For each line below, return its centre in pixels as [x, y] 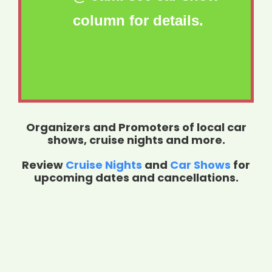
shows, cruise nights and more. [136, 140]
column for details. [138, 21]
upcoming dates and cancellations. [136, 178]
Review [44, 165]
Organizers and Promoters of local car [136, 127]
